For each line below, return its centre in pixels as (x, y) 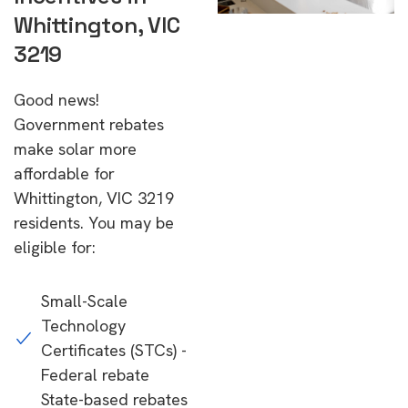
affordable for (64, 173)
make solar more (75, 149)
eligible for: (55, 247)
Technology (83, 326)
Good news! (56, 100)
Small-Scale (84, 301)
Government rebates (89, 124)
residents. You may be (94, 223)
